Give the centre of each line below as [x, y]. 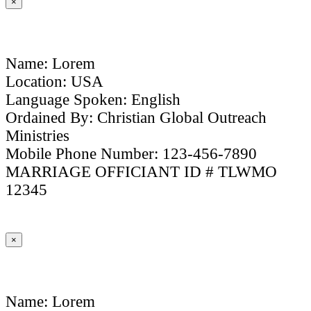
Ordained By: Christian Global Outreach [136, 118]
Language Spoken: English [93, 100]
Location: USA [55, 82]
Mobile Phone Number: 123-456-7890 [132, 154]
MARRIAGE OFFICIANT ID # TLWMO [142, 172]
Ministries [38, 136]
